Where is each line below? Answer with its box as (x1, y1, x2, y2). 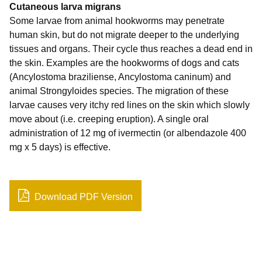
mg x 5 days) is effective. (9, 142, 111, 152)
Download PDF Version (32, 191, 133, 202)
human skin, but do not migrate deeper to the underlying (9, 29, 239, 40)
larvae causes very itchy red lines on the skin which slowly (9, 99, 250, 110)
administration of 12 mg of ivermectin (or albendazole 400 (9, 127, 246, 138)
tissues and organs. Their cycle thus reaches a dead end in (9, 43, 253, 54)
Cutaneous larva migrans (9, 1, 121, 12)
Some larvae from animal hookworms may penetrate (9, 15, 225, 26)
